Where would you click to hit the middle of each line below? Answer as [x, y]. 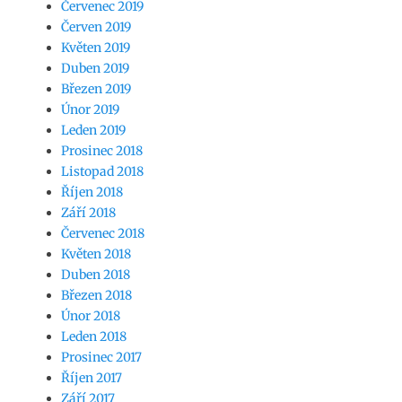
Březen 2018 [96, 295]
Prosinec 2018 [102, 151]
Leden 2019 [93, 130]
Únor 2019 [90, 109]
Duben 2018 [96, 275]
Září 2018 [88, 213]
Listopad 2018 [102, 171]
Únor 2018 [91, 316]
